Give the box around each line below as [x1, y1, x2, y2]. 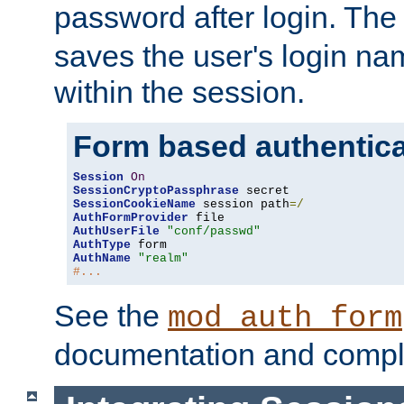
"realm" [138, 252, 188, 266]
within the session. [54, 75, 305, 110]
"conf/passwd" [167, 225, 261, 239]
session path [196, 197, 289, 212]
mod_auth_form [168, 301, 402, 336]
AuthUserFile [73, 225, 160, 239]
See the [54, 298, 168, 334]
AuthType [73, 238, 131, 252]
